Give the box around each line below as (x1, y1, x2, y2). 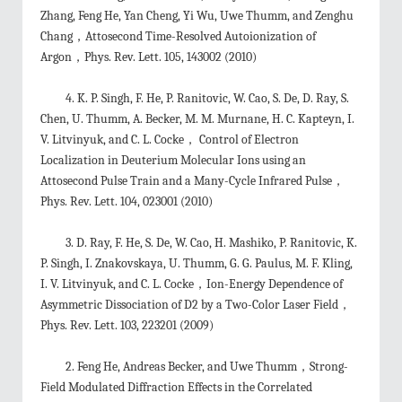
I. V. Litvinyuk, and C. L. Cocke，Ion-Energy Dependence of (40, 276, 343, 292)
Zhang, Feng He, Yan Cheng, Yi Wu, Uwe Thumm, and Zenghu (40, 8, 354, 23)
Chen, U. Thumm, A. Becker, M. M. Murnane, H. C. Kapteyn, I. (40, 111, 354, 127)
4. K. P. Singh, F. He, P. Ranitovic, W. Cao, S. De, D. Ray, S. (66, 91, 349, 106)
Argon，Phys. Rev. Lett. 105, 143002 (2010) (40, 49, 257, 65)
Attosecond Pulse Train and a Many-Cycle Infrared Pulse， (40, 173, 345, 188)
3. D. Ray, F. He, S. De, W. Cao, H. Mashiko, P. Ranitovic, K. (66, 235, 357, 250)
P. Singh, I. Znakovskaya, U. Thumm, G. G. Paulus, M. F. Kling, (40, 256, 353, 271)
